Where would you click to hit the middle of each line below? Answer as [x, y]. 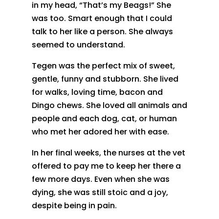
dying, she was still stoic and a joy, [100, 192]
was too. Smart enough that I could [102, 18]
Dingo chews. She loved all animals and [109, 105]
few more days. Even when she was [100, 179]
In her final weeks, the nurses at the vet [108, 153]
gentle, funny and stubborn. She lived [105, 79]
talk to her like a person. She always [102, 31]
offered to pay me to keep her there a [106, 166]
